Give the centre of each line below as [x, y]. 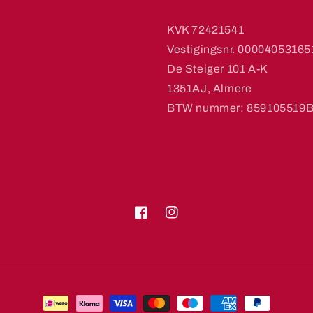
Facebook [158, 220]
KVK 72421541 [206, 30]
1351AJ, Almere [210, 88]
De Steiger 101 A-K [218, 69]
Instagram [189, 220]
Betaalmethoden [87, 304]
